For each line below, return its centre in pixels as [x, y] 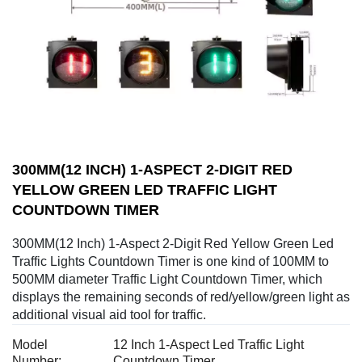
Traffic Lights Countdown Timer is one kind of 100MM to [170, 261]
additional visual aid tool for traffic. [109, 315]
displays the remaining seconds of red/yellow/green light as [181, 297]
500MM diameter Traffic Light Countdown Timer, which [167, 279]
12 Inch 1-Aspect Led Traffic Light [209, 345]
